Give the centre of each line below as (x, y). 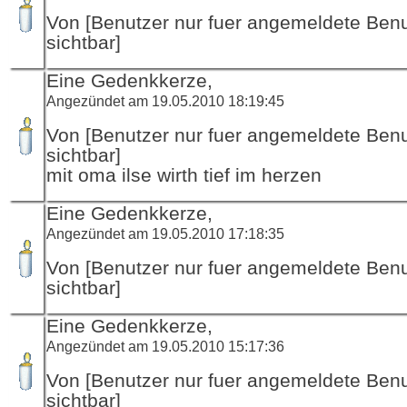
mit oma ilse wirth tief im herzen (184, 175)
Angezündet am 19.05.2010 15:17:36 (165, 346)
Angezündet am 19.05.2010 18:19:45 (165, 100)
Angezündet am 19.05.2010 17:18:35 (165, 233)
